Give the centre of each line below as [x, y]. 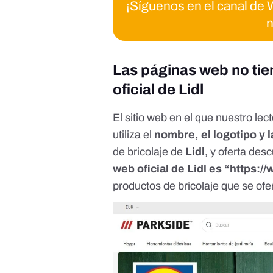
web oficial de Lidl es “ [172, 169]
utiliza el [134, 135]
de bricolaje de [149, 152]
